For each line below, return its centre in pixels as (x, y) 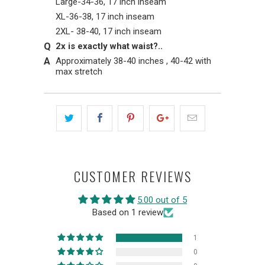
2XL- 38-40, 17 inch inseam (109, 31)
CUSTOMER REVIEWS (132, 176)
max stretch (79, 71)
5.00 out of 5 (162, 200)
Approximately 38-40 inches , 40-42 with (133, 61)
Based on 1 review (127, 212)
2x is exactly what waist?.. (109, 46)
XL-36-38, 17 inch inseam (105, 16)
